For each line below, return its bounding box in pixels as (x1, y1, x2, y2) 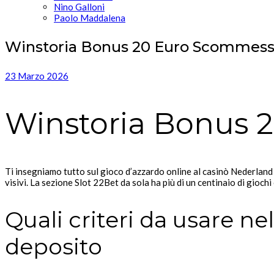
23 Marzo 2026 (5, 70, 68, 81)
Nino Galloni (54, 1, 105, 12)
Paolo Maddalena (54, 12, 125, 23)
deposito (5, 232, 102, 260)
